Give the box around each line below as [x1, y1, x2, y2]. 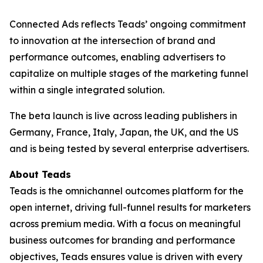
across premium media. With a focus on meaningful [9, 218, 241, 230]
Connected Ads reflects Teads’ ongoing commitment [9, 18, 246, 30]
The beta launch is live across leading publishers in [9, 110, 237, 122]
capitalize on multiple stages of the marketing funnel [9, 68, 248, 79]
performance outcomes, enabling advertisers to [9, 51, 225, 63]
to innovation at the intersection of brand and [9, 35, 215, 46]
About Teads [9, 168, 71, 180]
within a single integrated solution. [9, 84, 164, 96]
